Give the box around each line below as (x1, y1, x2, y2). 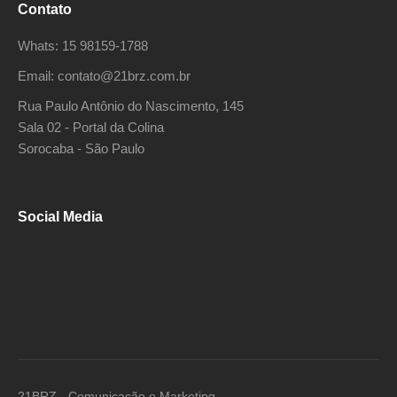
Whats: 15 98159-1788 (18, 38, 148, 53)
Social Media (18, 209, 103, 224)
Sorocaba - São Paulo (18, 141, 144, 156)
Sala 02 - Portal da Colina (18, 120, 164, 135)
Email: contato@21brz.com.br (18, 68, 191, 83)
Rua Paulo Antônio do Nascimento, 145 (18, 98, 244, 113)
